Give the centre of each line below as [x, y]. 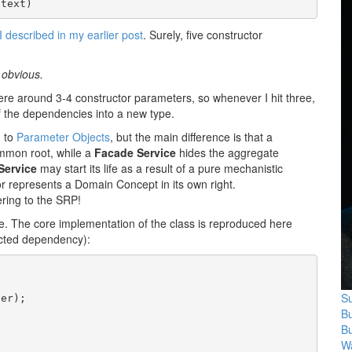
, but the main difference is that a [191, 137]
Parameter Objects [63, 137]
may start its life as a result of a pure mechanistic [160, 168]
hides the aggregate [227, 152]
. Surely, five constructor [203, 35]
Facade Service [135, 152]
